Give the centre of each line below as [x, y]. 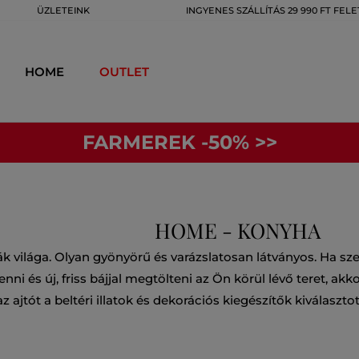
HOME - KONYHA [237, 230]
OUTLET [124, 71]
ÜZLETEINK [63, 10]
